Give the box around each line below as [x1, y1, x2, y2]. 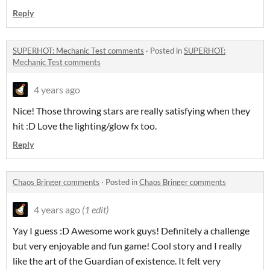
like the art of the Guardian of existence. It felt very [13, 254, 221, 266]
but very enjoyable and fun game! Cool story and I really [13, 239, 242, 251]
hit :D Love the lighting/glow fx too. [13, 119, 157, 131]
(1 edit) [82, 203, 108, 215]
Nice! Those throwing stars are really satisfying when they [13, 104, 250, 116]
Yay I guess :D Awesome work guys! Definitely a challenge [13, 224, 250, 236]
